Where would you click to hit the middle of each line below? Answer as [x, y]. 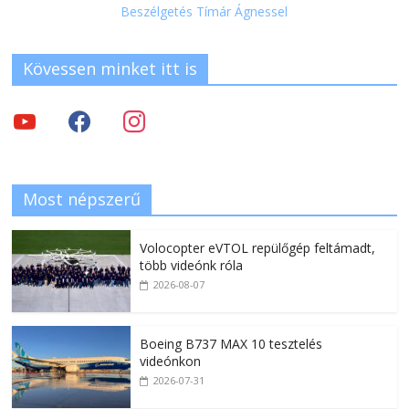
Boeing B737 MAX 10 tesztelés [231, 344]
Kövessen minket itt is [110, 69]
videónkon [171, 362]
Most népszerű [82, 199]
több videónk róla [192, 266]
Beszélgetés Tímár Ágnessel [204, 12]
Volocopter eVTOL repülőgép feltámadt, [258, 248]
